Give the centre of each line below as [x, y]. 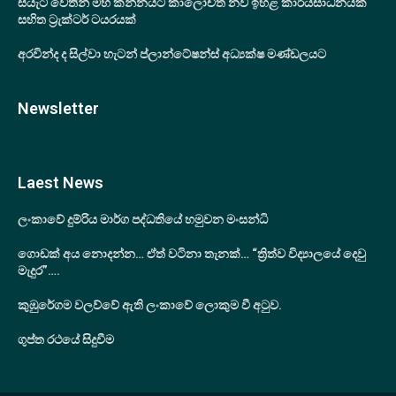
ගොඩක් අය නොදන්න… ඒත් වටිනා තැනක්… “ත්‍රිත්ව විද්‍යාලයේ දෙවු [192, 254]
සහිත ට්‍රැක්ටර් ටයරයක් [77, 20]
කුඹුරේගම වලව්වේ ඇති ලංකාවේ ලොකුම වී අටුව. [150, 305]
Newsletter [58, 109]
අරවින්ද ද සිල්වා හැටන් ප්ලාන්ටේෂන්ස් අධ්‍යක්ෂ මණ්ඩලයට [172, 54]
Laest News [61, 183]
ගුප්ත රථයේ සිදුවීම [66, 340]
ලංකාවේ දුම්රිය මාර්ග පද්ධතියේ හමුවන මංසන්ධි [143, 220]
